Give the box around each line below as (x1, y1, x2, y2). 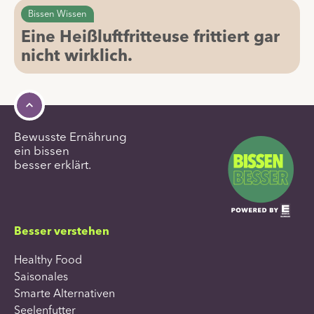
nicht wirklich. (21, 49, 132, 65)
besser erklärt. (14, 157, 91, 172)
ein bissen (14, 143, 69, 158)
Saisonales (14, 269, 68, 283)
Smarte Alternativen (14, 286, 115, 300)
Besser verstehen (14, 226, 109, 238)
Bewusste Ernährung (14, 129, 127, 144)
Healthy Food (14, 252, 82, 266)
